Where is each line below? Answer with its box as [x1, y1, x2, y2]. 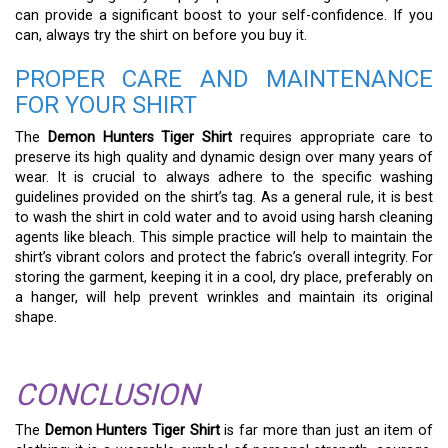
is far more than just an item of [219, 422, 434, 439]
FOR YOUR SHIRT [15, 90, 197, 119]
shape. [15, 308, 57, 326]
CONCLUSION [15, 377, 199, 412]
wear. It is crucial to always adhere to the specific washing [15, 168, 433, 186]
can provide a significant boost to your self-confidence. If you [15, 6, 433, 24]
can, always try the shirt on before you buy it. [15, 26, 307, 44]
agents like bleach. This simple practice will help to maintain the [15, 228, 433, 246]
